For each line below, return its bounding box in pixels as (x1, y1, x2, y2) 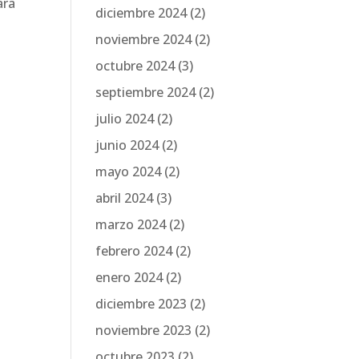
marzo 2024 (95, 216, 167, 233)
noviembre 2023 (95, 321, 192, 339)
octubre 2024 (95, 57, 175, 75)
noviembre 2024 (95, 30, 192, 48)
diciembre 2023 (95, 295, 188, 313)
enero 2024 (95, 268, 163, 286)
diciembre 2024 (95, 4, 188, 22)
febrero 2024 (95, 242, 173, 260)
